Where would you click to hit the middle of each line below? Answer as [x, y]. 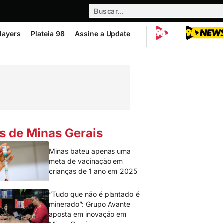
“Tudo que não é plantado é [94, 194]
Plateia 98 [48, 34]
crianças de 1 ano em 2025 [93, 171]
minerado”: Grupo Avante [90, 204]
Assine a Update [103, 34]
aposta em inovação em [88, 214]
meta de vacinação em [86, 161]
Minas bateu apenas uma [90, 151]
